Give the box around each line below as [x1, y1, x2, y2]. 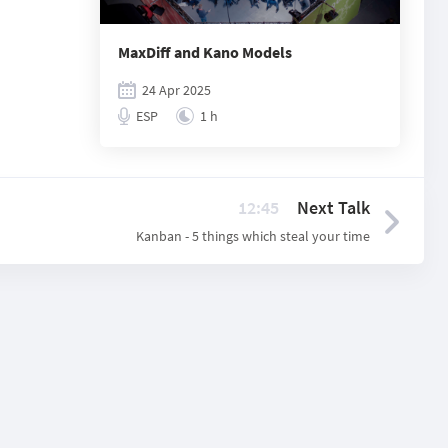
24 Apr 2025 [142, 81, 211, 99]
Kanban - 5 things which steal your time [136, 227, 370, 245]
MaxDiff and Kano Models [118, 42, 292, 62]
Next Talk [297, 196, 370, 219]
